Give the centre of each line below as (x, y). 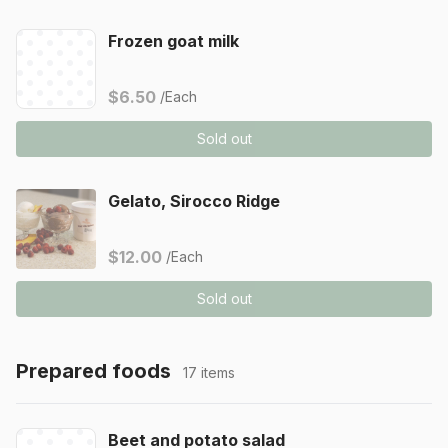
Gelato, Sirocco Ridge (194, 201)
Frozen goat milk (173, 41)
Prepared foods (93, 371)
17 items (209, 372)
